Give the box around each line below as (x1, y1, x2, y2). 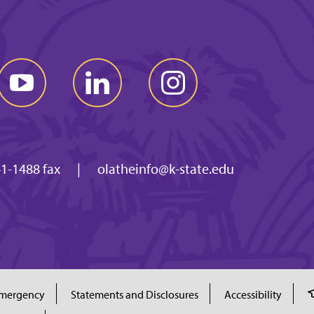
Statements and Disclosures (70, 287, 198, 301)
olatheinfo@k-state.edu (97, 160, 234, 177)
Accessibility (224, 287, 282, 301)
